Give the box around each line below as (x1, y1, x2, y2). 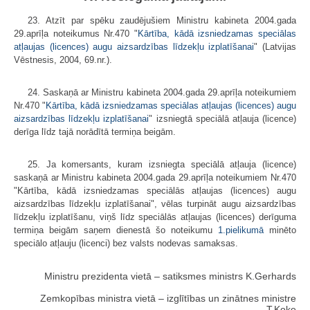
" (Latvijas (254, 41, 297, 52)
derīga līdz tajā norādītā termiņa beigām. (14, 126, 176, 137)
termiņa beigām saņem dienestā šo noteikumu (14, 224, 218, 235)
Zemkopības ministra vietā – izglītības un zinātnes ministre (40, 292, 296, 304)
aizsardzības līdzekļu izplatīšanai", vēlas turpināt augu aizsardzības (14, 198, 296, 209)
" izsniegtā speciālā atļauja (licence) (149, 113, 297, 124)
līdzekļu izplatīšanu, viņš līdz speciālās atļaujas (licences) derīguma (14, 211, 296, 222)
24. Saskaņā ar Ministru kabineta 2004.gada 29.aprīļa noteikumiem (28, 86, 296, 98)
